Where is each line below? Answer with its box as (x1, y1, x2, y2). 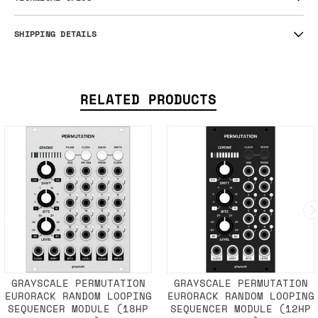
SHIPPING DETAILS (14, 27, 97, 40)
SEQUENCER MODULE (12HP (170, 301, 311, 317)
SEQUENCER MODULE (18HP (8, 301, 148, 317)
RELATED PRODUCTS (80, 89, 216, 110)
